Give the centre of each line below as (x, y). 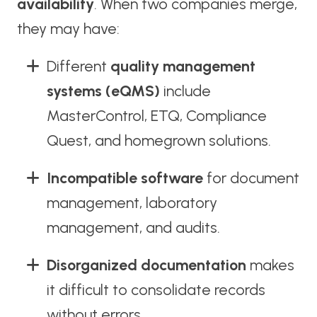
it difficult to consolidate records (156, 289)
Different (78, 66)
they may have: (68, 28)
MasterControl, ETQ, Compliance (156, 115)
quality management (183, 66)
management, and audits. (133, 227)
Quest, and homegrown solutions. (158, 140)
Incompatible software (125, 178)
